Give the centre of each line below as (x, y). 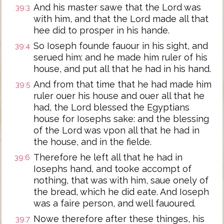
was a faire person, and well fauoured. (114, 203)
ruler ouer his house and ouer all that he (119, 96)
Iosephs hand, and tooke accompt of (112, 169)
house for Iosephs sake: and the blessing (121, 119)
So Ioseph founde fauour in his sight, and (121, 46)
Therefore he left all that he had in (108, 157)
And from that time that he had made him (122, 84)
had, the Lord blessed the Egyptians (111, 107)
